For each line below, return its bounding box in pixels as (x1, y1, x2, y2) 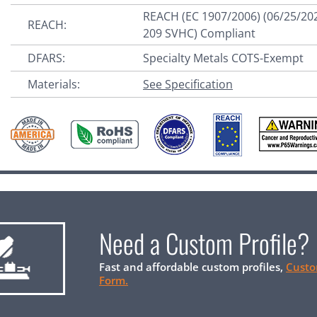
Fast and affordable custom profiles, (99, 259, 286, 274)
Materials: (28, 76, 81, 92)
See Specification (143, 76, 234, 92)
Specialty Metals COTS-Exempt (143, 50, 304, 66)
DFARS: (28, 50, 66, 66)
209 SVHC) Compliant (143, 25, 256, 41)
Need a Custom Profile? (99, 223, 309, 263)
